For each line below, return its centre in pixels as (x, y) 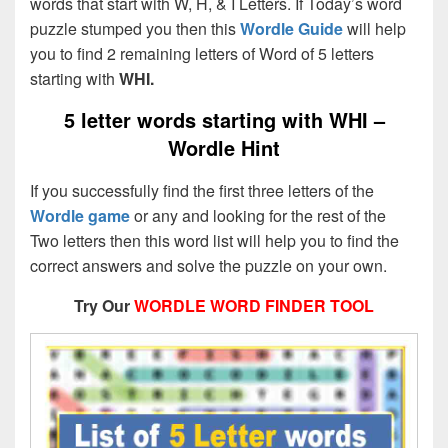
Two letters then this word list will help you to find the (214, 241)
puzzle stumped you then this (135, 28)
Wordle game (80, 216)
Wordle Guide (291, 28)
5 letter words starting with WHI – (224, 119)
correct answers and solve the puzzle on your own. (208, 266)
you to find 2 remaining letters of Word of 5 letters (202, 53)
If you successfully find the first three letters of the (202, 191)
